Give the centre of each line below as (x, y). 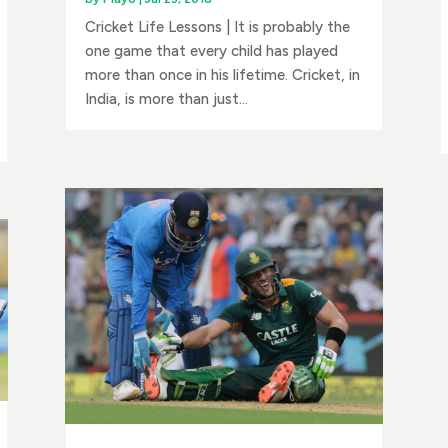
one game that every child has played (212, 51)
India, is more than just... (167, 99)
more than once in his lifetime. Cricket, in (223, 75)
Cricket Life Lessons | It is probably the (218, 27)
